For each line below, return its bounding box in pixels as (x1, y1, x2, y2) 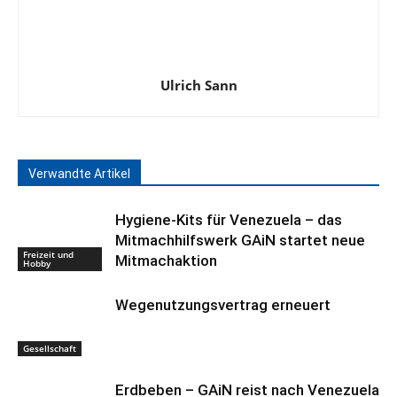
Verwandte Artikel (28, 167, 130, 181)
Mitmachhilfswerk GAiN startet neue (115, 231, 365, 249)
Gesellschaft (23, 341, 76, 354)
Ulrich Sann (160, 76, 237, 94)
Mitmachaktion (115, 252, 217, 269)
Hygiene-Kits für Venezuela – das (115, 211, 342, 229)
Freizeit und (23, 247, 74, 261)
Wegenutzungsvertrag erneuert (115, 296, 331, 314)
